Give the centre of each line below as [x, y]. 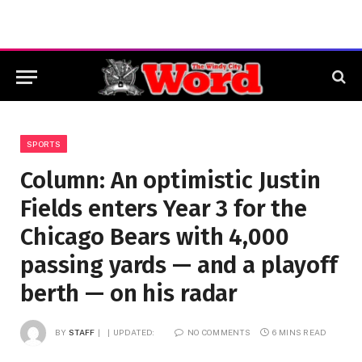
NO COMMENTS [219, 332]
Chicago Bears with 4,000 [155, 237]
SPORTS [44, 144]
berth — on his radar [129, 294]
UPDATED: [134, 332]
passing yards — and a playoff [179, 265]
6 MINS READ [300, 332]
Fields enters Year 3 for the [164, 209]
